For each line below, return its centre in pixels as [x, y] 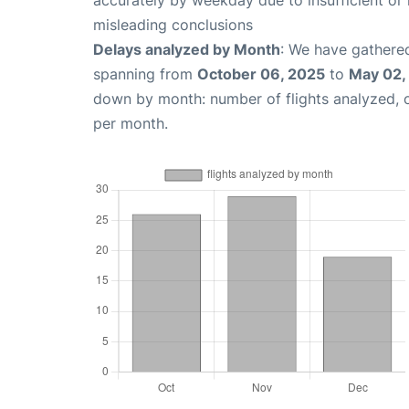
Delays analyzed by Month [187, 49]
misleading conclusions [173, 25]
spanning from [145, 74]
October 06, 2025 [261, 74]
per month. [131, 123]
